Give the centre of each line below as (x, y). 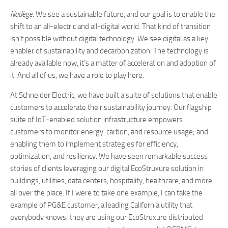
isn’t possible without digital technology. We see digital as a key (109, 39)
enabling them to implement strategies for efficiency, (94, 144)
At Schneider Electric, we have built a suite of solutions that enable (114, 95)
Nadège (21, 14)
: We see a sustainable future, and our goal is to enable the (124, 14)
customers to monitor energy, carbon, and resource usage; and (109, 132)
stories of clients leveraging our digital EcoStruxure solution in (107, 168)
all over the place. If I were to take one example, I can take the (106, 193)
